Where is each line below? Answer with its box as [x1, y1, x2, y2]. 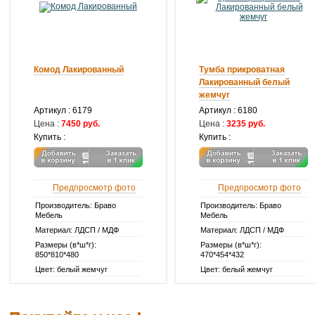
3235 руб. [226, 119, 265, 129]
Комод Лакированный [34, 65, 124, 75]
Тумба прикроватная [199, 65, 285, 75]
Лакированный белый [199, 77, 290, 87]
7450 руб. [61, 119, 100, 129]
